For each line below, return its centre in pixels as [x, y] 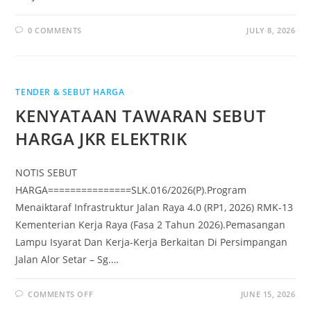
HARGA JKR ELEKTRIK [101, 138]
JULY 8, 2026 [271, 30]
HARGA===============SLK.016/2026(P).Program [131, 190]
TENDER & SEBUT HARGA [70, 92]
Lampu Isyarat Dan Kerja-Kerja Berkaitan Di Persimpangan [152, 242]
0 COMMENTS [55, 30]
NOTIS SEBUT [47, 173]
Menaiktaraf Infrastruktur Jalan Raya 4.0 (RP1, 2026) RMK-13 [154, 207]
